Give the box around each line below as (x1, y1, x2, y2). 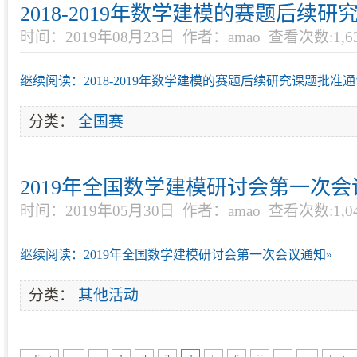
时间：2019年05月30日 (20, 202, 175, 219)
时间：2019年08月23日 (20, 29, 175, 45)
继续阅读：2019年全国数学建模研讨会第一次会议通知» (20, 248, 332, 261)
